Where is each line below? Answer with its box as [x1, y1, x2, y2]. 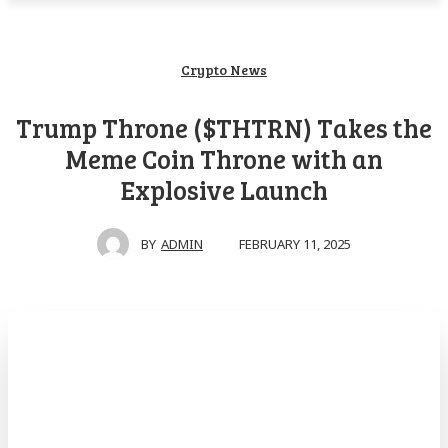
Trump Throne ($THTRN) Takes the [16, 110, 432, 145]
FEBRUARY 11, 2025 [239, 234, 351, 253]
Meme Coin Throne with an [65, 141, 383, 176]
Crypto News [181, 60, 267, 79]
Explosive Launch [120, 172, 328, 207]
